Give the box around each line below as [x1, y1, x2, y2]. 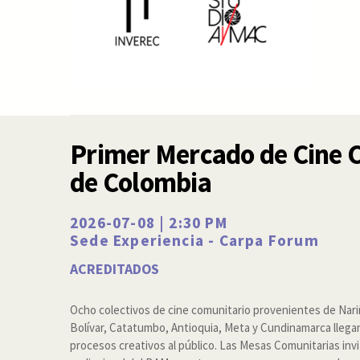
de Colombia [70, 165, 211, 200]
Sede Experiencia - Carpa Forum [70, 231, 319, 251]
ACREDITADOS [70, 260, 159, 279]
